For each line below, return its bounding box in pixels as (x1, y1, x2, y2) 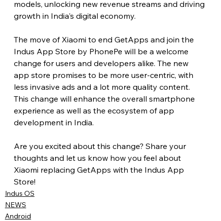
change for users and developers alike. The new (13, 58, 190, 69)
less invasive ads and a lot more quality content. (13, 82, 192, 92)
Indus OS (4, 189, 35, 198)
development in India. (13, 117, 94, 128)
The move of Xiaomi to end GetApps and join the (13, 35, 196, 45)
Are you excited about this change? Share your (13, 141, 188, 151)
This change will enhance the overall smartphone (13, 94, 197, 104)
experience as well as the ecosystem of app (13, 106, 176, 116)
